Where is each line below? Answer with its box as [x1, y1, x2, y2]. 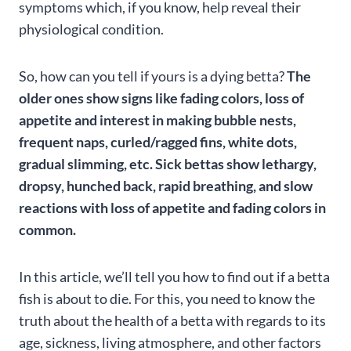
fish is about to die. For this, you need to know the [19, 290, 315, 307]
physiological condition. [19, 20, 164, 38]
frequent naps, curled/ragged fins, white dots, [19, 133, 297, 150]
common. [19, 221, 76, 238]
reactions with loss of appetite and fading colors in [19, 199, 326, 216]
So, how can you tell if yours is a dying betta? [19, 67, 287, 85]
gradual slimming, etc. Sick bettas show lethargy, [19, 155, 317, 172]
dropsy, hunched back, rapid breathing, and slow [19, 177, 313, 194]
